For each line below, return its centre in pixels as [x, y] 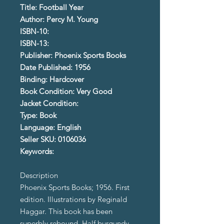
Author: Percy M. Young [59, 19]
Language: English [50, 127]
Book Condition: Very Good [66, 91]
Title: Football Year [52, 7]
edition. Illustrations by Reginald [73, 199]
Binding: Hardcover [52, 79]
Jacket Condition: [50, 103]
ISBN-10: [35, 31]
